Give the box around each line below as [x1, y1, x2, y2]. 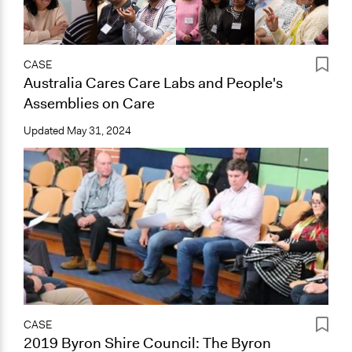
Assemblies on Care [24, 93, 155, 113]
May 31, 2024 [67, 123, 131, 137]
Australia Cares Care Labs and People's [24, 72, 283, 93]
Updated [24, 123, 67, 137]
